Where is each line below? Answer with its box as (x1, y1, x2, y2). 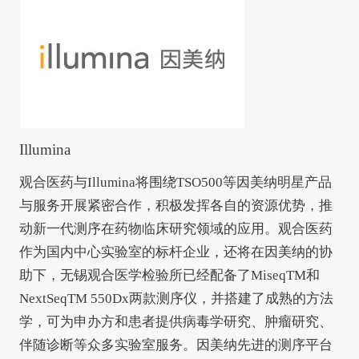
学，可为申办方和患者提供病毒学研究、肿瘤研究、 (18, 314, 333, 330)
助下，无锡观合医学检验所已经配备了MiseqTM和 (18, 268, 320, 284)
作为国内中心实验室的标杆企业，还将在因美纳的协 (18, 244, 333, 260)
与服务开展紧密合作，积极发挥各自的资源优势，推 (18, 198, 333, 214)
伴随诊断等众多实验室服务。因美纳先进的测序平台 (18, 337, 333, 353)
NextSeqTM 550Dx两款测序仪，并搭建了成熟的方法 (18, 291, 333, 307)
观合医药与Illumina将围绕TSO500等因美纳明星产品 (18, 175, 332, 191)
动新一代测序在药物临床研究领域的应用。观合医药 (18, 221, 333, 237)
